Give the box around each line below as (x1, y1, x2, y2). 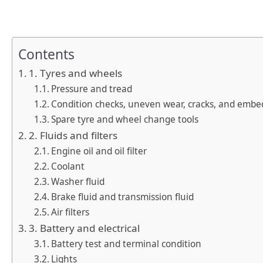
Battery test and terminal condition (51, 238, 202, 251)
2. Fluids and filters (29, 129, 118, 143)
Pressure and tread (51, 83, 133, 96)
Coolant (51, 160, 85, 173)
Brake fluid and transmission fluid (51, 191, 194, 204)
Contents (18, 45, 75, 64)
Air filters (51, 206, 90, 219)
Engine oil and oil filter (51, 145, 147, 158)
